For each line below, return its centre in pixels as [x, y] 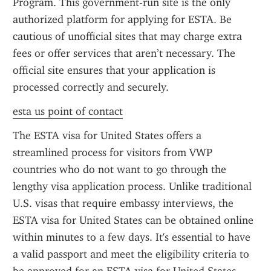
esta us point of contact [68, 111]
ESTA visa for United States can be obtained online [133, 220]
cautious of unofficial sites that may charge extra [127, 36]
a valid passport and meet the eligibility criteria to [131, 254]
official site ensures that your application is [114, 70]
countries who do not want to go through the [119, 169]
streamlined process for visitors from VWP [113, 152]
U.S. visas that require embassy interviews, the [123, 203]
